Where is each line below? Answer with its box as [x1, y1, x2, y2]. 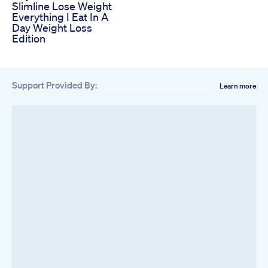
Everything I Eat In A [12, 10, 108, 23]
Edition [12, 31, 45, 45]
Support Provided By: [12, 78, 97, 91]
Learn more [220, 80, 256, 91]
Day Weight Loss [12, 20, 92, 34]
